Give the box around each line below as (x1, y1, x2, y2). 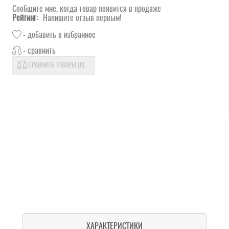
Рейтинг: (12, 14, 38, 23)
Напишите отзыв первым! (42, 14, 121, 23)
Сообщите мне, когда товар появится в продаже (12, 5, 161, 14)
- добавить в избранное (22, 31, 96, 39)
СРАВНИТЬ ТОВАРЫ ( (28, 62, 80, 70)
